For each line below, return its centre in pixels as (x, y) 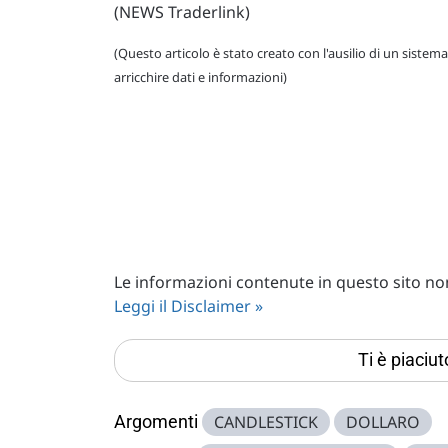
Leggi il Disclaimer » (188, 306)
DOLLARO (383, 422)
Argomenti (156, 421)
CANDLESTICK (266, 422)
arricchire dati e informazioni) (200, 77)
